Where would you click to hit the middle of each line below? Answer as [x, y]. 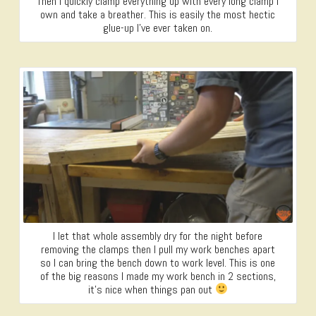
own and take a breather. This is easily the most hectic [158, 15]
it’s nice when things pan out [151, 289]
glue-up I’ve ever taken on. [158, 28]
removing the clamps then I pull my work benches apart [158, 249]
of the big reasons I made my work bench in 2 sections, [158, 276]
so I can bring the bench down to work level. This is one [158, 262]
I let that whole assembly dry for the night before [158, 236]
